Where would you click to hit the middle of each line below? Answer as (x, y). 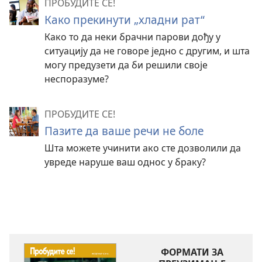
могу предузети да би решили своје (126, 65)
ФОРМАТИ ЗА (192, 252)
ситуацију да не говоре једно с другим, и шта (147, 51)
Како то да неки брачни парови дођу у (132, 37)
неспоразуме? (77, 79)
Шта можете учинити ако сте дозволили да (143, 148)
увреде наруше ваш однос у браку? (125, 162)
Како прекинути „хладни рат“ (125, 19)
